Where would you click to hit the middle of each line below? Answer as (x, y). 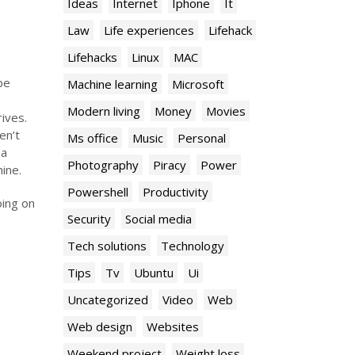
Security (89, 219)
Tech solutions (107, 246)
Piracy (170, 165)
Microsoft (198, 84)
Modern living (104, 111)
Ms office (93, 138)
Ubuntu (154, 273)
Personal (202, 138)
